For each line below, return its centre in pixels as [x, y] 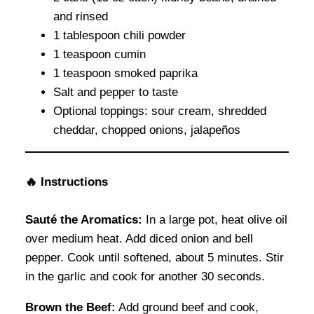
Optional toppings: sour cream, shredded [160, 111]
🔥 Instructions [67, 182]
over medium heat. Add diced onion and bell [139, 239]
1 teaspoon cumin [100, 55]
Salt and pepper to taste [116, 93]
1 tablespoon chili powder [120, 36]
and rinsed [81, 17]
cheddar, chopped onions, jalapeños [147, 130]
